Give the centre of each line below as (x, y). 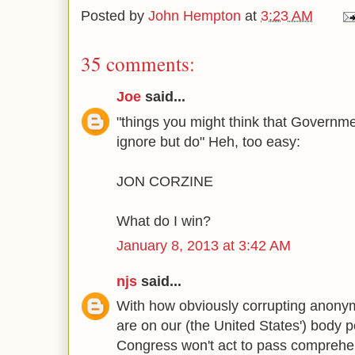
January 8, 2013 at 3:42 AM (204, 246)
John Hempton (195, 16)
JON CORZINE (165, 181)
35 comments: (138, 64)
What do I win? (164, 221)
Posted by (115, 16)
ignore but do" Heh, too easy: (208, 141)
